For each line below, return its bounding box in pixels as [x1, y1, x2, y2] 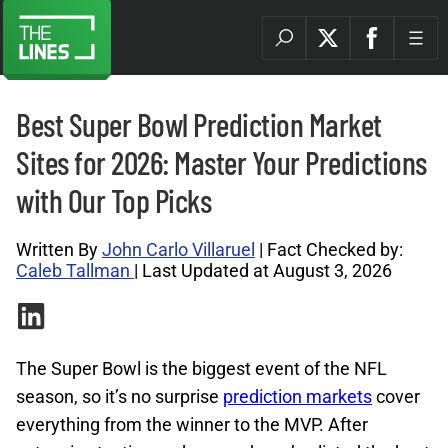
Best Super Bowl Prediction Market [16, 105, 382, 143]
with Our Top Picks [16, 181, 211, 219]
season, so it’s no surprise [16, 386, 223, 407]
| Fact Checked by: [255, 239, 403, 260]
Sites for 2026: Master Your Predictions [16, 143, 427, 181]
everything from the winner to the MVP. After [16, 414, 368, 435]
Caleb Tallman [16, 260, 134, 281]
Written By [16, 239, 102, 260]
